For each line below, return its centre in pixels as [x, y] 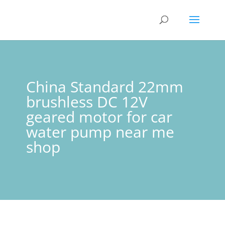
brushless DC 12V [87, 102]
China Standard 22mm [104, 87]
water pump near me [100, 132]
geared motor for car [99, 117]
